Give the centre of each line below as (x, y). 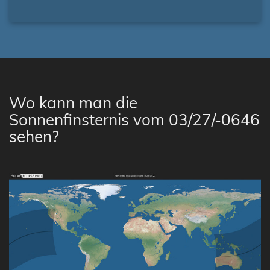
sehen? (34, 137)
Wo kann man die (73, 103)
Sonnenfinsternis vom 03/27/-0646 (134, 120)
